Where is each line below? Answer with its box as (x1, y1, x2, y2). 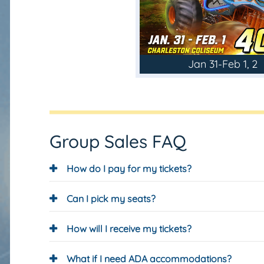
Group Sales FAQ (49, 130, 186, 153)
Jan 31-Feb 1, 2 (188, 57, 258, 71)
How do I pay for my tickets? (67, 163, 192, 174)
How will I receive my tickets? (67, 223, 192, 235)
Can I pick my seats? (67, 193, 156, 204)
